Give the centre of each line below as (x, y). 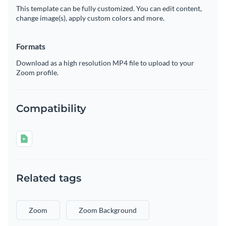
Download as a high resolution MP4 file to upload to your (105, 63)
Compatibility (51, 108)
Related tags (49, 178)
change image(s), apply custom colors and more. (90, 18)
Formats (31, 46)
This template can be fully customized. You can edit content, (109, 8)
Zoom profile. (37, 72)
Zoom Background (108, 210)
